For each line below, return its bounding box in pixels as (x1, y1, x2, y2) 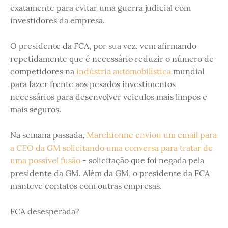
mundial (171, 66, 204, 77)
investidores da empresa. (10, 15, 105, 26)
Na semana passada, (10, 130, 87, 140)
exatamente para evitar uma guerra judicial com (10, 3, 191, 13)
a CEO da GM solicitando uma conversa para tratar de (10, 142, 213, 153)
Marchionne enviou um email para (87, 130, 217, 140)
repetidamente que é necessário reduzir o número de (10, 53, 214, 64)
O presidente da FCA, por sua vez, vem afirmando (10, 41, 196, 51)
